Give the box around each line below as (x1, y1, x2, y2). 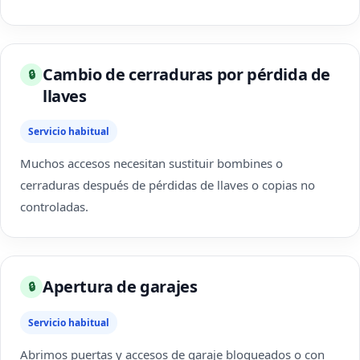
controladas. (20, 198, 88, 215)
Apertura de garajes (43, 276, 198, 297)
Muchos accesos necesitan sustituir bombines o (20, 155, 283, 171)
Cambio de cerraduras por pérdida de (43, 63, 331, 85)
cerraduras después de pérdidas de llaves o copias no (20, 177, 315, 193)
